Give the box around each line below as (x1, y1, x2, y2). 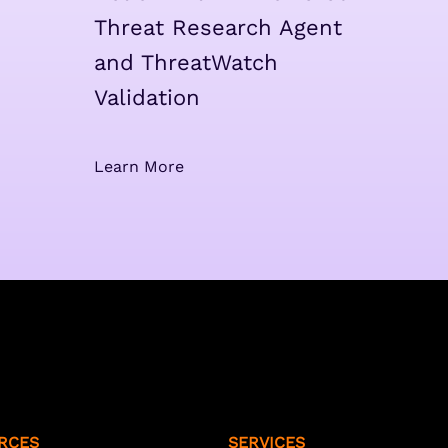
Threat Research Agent (93, 14, 342, 40)
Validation (93, 84, 200, 110)
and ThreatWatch (93, 49, 278, 75)
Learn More (93, 156, 184, 176)
